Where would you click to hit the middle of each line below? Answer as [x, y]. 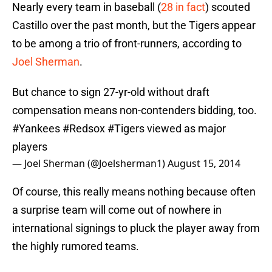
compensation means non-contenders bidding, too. [134, 110]
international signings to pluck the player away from [136, 228]
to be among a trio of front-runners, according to [127, 44]
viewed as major [185, 129]
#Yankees [36, 129]
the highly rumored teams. [76, 246]
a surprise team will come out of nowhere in [117, 210]
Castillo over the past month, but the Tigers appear [134, 25]
